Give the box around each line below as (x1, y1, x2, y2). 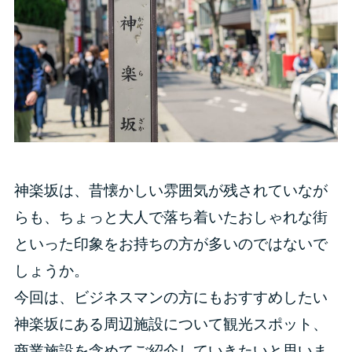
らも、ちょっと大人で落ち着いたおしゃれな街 (13, 208, 328, 225)
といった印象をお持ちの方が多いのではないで (13, 235, 328, 252)
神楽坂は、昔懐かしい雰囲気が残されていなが (13, 181, 328, 199)
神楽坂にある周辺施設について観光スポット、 (13, 315, 328, 332)
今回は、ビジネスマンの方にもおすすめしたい (13, 288, 328, 306)
